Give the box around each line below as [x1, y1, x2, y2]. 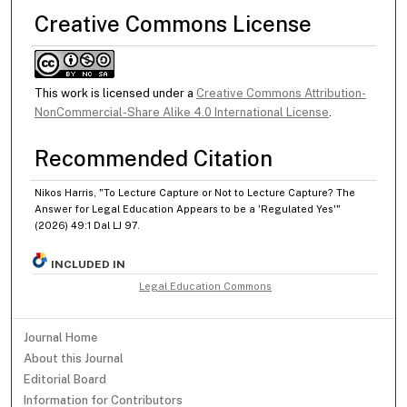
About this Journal [24, 352, 124, 366]
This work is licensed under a [34, 86, 196, 101]
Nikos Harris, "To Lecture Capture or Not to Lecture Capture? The [34, 187, 355, 199]
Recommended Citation [34, 145, 273, 172]
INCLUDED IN [51, 258, 126, 272]
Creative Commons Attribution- [195, 86, 366, 101]
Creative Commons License [34, 11, 312, 37]
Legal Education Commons [139, 281, 273, 293]
